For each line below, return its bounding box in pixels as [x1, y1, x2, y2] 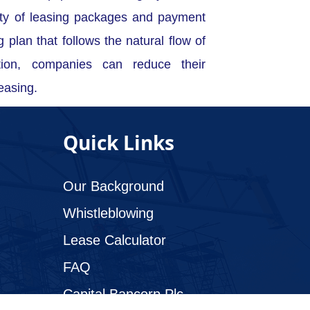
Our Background [63, 179, 164, 194]
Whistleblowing [63, 206, 154, 221]
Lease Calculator [63, 232, 166, 248]
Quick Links [63, 129, 174, 156]
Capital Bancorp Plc [63, 286, 183, 302]
